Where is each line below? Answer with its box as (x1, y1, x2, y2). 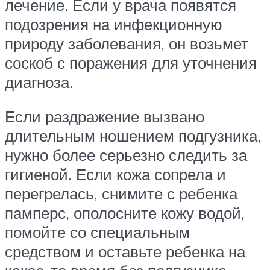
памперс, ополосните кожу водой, (5, 203, 245, 223)
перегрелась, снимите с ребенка (5, 184, 237, 204)
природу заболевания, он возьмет (5, 33, 248, 53)
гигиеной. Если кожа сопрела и (5, 165, 226, 184)
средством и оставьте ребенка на (5, 242, 245, 262)
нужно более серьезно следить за (5, 145, 247, 165)
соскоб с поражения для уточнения (5, 52, 257, 72)
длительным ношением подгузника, (5, 126, 261, 146)
